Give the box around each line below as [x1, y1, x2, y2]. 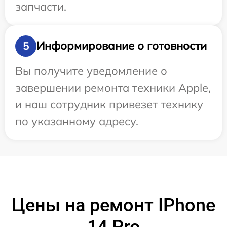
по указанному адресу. [15, 113, 138, 128]
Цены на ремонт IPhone [12, 194, 215, 216]
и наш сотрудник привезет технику [15, 97, 203, 111]
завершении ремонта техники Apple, [15, 80, 211, 95]
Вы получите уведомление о [15, 63, 167, 78]
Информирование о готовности [36, 39, 207, 53]
